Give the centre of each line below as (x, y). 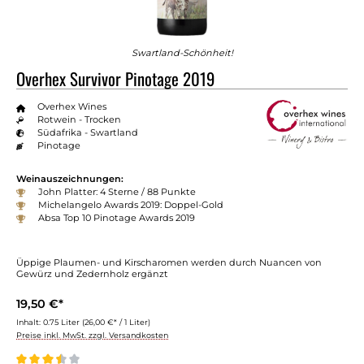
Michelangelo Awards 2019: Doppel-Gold (131, 205)
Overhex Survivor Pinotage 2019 (115, 78)
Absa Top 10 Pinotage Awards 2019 (117, 218)
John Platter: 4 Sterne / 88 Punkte (117, 192)
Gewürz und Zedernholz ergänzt (92, 274)
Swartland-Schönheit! (182, 52)
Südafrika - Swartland (87, 132)
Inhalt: (30, 323)
